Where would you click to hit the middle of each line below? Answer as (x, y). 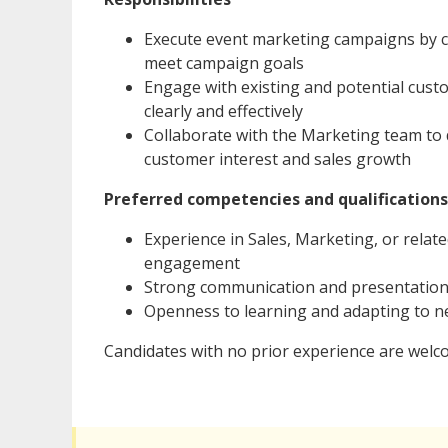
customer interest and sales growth (277, 159)
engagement (192, 263)
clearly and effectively (223, 111)
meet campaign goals (224, 63)
